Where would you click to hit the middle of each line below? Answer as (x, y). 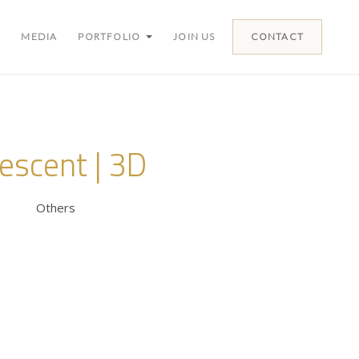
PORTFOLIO (109, 36)
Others (56, 208)
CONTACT (277, 36)
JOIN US (194, 36)
